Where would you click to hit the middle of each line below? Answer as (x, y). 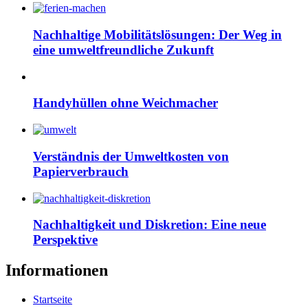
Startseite (53, 300)
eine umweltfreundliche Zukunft (123, 50)
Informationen (57, 271)
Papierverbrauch (81, 171)
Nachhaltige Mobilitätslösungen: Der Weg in (157, 35)
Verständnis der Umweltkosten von (131, 156)
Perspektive (65, 240)
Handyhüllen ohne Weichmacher (125, 103)
